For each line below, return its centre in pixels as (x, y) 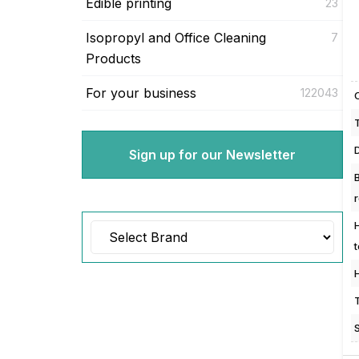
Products (113, 58)
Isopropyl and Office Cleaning (176, 37)
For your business (141, 93)
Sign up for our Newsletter (212, 154)
